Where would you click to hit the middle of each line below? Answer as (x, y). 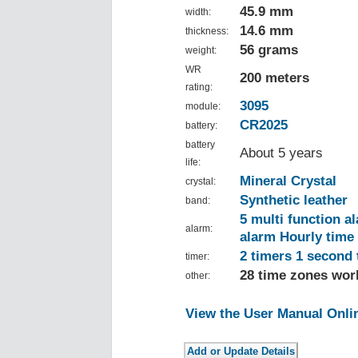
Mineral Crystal (288, 181)
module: (203, 107)
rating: (199, 88)
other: (198, 276)
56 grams (269, 50)
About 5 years (281, 153)
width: (198, 12)
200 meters (274, 78)
